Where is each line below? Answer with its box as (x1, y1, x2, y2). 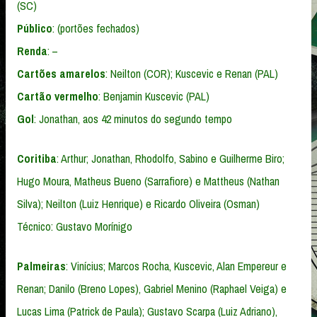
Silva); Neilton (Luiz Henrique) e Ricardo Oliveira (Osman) (17, 195, 260, 212)
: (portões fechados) (52, 20, 139, 36)
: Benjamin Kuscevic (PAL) (98, 88, 209, 104)
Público (17, 20, 52, 36)
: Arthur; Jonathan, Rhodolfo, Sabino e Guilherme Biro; (57, 150, 284, 166)
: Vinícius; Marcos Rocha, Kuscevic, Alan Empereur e (66, 258, 287, 274)
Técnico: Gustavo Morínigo (17, 218, 132, 234)
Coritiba (17, 150, 57, 166)
